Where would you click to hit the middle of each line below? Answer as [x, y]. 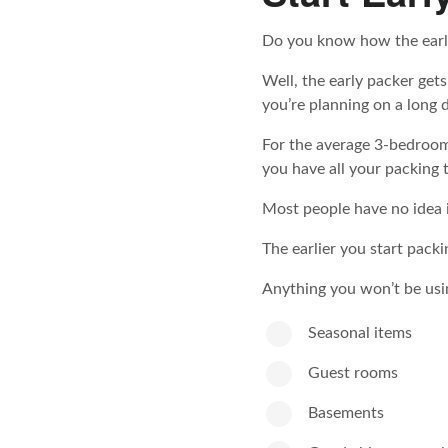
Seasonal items [360, 332]
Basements [346, 412]
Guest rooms [353, 372]
